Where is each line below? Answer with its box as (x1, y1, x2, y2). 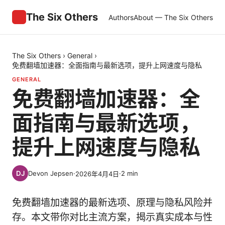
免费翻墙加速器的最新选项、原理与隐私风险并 (12, 196, 212, 208)
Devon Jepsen (28, 169, 73, 177)
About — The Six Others (134, 13, 213, 22)
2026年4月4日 (75, 169, 119, 178)
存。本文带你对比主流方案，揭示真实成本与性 (12, 211, 212, 223)
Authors (108, 13, 134, 22)
